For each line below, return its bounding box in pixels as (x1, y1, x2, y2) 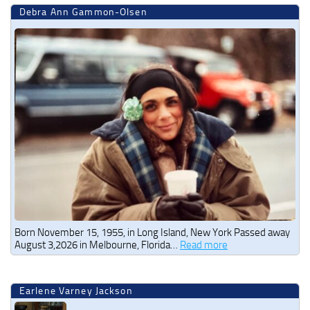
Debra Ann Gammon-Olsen (19, 6, 147, 18)
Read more (180, 238, 228, 251)
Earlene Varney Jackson (19, 284, 133, 297)
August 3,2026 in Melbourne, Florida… (15, 238, 180, 251)
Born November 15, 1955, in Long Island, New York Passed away (15, 226, 290, 239)
